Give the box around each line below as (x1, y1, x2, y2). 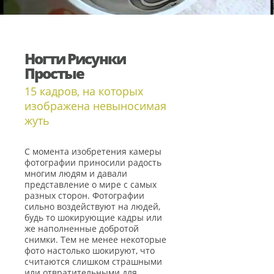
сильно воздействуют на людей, (24, 201, 160, 212)
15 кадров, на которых (24, 84, 143, 98)
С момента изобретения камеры (24, 146, 161, 157)
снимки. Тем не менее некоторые (24, 234, 166, 245)
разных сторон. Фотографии (24, 190, 144, 201)
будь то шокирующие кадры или (24, 212, 162, 223)
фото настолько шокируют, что (24, 245, 155, 256)
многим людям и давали (24, 168, 127, 179)
